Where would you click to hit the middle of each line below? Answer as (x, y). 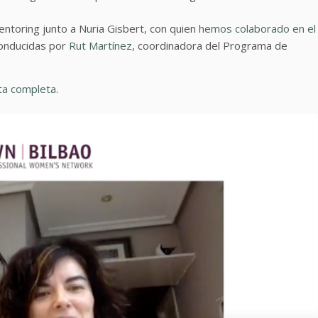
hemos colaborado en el (257, 29)
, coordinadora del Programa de (210, 46)
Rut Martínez (99, 46)
